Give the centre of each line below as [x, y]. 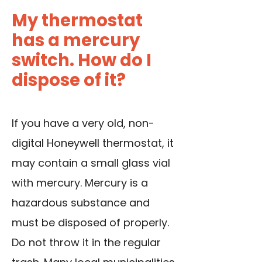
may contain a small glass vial [91, 163]
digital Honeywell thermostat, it [93, 143]
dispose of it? [69, 80]
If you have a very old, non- [83, 123]
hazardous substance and [81, 203]
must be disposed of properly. [90, 223]
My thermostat [77, 21]
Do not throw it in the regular [86, 243]
